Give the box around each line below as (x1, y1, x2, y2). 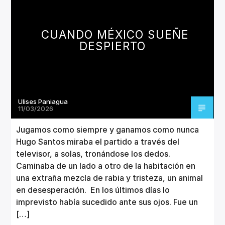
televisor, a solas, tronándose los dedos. (16, 148, 171, 159)
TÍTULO (11, 11, 52, 24)
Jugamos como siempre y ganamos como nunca (16, 124, 199, 135)
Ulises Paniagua (18, 97, 68, 105)
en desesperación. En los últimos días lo (16, 184, 170, 195)
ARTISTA (11, 23, 49, 34)
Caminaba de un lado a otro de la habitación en (16, 160, 196, 171)
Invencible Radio (52, 101, 117, 112)
